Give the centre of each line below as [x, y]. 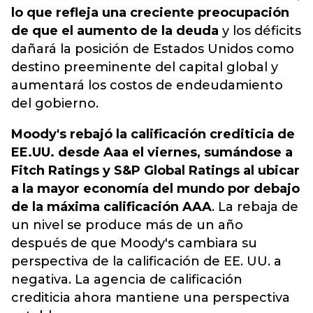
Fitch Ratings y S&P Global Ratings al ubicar [155, 170]
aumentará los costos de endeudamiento [147, 85]
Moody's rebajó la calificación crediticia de [153, 134]
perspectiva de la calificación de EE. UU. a [146, 261]
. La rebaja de [255, 207]
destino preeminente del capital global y [145, 67]
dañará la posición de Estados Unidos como [153, 49]
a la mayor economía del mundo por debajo [155, 189]
